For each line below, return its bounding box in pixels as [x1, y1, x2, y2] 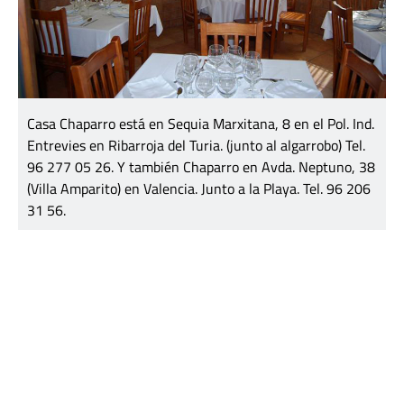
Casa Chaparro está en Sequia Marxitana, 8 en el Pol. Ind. [27, 112, 374, 134]
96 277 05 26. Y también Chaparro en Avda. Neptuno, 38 [27, 155, 375, 178]
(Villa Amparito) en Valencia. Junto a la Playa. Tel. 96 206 [27, 177, 371, 199]
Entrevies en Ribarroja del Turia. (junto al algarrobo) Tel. [27, 133, 365, 156]
